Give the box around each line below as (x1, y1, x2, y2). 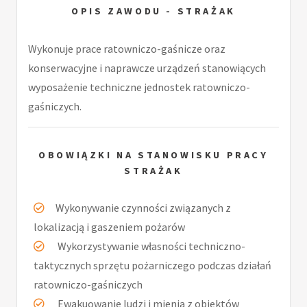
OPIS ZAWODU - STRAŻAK (71, 4, 236, 17)
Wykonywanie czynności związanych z (56, 201, 231, 215)
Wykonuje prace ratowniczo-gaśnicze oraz (28, 41, 225, 56)
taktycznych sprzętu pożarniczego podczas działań (34, 258, 271, 273)
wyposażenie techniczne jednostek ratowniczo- (28, 79, 250, 94)
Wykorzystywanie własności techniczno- (56, 239, 245, 254)
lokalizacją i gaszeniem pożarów (34, 220, 185, 234)
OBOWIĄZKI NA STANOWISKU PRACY (38, 148, 269, 161)
